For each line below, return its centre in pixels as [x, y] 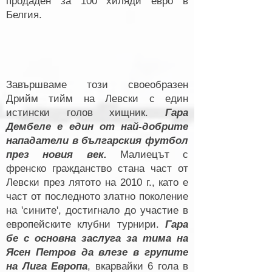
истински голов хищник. [86, 113]
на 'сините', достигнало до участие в [97, 210]
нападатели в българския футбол [97, 141]
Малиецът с [147, 155]
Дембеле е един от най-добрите [97, 127]
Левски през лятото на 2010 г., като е [97, 182]
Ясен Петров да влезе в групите [97, 252]
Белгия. [24, 15]
